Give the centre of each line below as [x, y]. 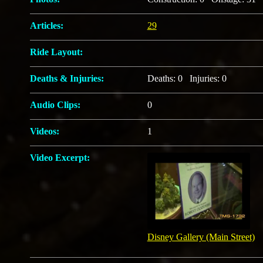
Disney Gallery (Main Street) [201, 237]
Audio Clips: [55, 105]
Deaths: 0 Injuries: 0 [189, 78]
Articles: [46, 26]
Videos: [44, 131]
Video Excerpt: [60, 158]
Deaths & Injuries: [67, 78]
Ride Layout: [56, 52]
